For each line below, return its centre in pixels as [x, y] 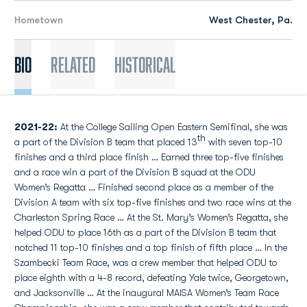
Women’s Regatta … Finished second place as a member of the [144, 187]
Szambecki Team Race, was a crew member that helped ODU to [146, 262]
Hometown [39, 20]
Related [73, 64]
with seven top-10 [244, 142]
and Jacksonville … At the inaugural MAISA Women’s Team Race [147, 293]
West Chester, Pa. [251, 20]
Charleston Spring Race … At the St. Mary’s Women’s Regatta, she [151, 217]
